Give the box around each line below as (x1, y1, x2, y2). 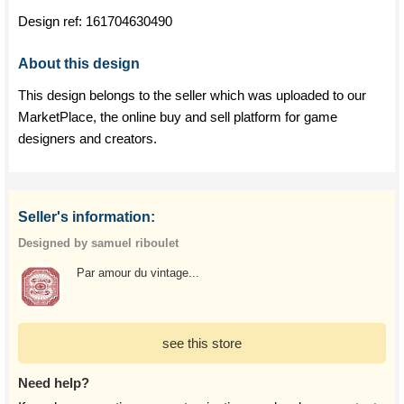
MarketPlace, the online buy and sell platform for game (18, 109, 337, 124)
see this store (162, 335, 242, 351)
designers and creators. (18, 131, 157, 146)
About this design (18, 56, 140, 71)
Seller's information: (18, 209, 155, 225)
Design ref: (18, 14, 86, 29)
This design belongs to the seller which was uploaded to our (18, 87, 366, 103)
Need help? (18, 375, 89, 390)
